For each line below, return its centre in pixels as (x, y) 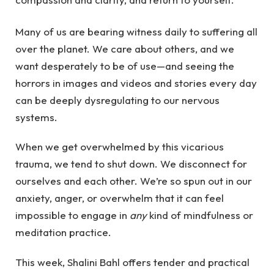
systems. (38, 117)
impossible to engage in (72, 215)
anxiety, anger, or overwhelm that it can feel (120, 198)
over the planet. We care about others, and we (125, 48)
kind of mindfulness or (200, 215)
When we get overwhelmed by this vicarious (120, 147)
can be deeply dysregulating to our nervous (117, 100)
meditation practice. (65, 232)
